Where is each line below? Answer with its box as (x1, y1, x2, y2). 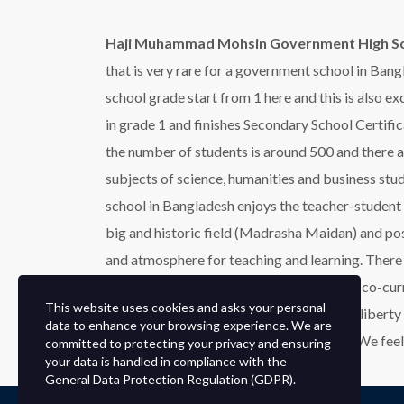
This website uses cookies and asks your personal (45, 299, 326, 315)
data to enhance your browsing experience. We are (45, 317, 332, 333)
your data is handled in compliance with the (45, 353, 287, 369)
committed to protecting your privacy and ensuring (45, 335, 331, 351)
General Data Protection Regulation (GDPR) (45, 372, 293, 387)
